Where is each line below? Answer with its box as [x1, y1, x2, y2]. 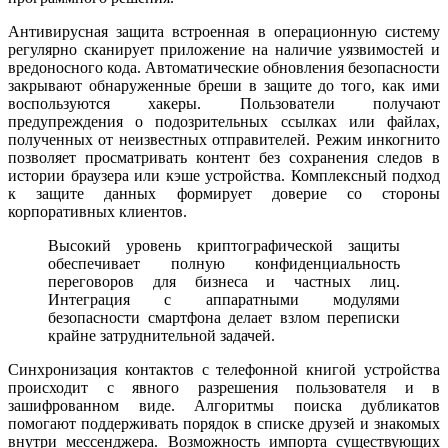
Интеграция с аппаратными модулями [48, 291, 400, 309]
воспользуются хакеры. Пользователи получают [8, 95, 440, 113]
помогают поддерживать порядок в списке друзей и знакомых [8, 415, 440, 433]
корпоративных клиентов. [8, 203, 187, 221]
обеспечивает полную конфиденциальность [48, 255, 400, 273]
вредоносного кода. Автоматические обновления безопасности [8, 59, 440, 77]
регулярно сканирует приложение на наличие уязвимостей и [8, 41, 440, 59]
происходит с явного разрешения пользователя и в [8, 379, 440, 397]
